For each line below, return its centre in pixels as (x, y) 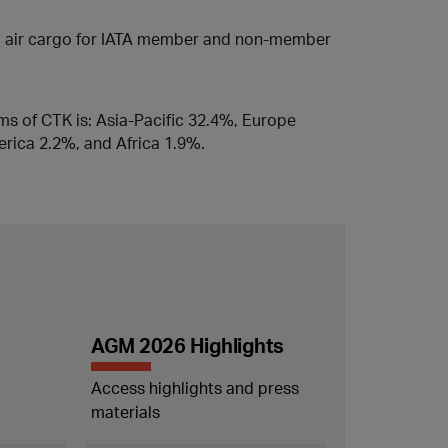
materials (125, 411)
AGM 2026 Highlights (187, 345)
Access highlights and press (194, 387)
